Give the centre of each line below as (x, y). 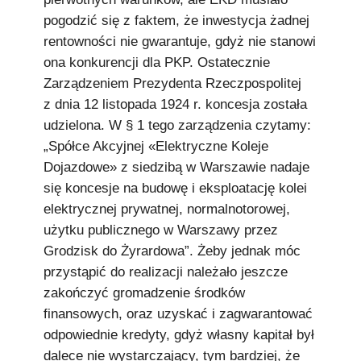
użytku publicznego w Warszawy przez (161, 230)
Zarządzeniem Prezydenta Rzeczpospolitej (172, 83)
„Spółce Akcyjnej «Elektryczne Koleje (156, 146)
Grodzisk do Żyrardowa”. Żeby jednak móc (172, 251)
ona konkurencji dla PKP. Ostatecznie (157, 62)
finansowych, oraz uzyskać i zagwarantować (178, 314)
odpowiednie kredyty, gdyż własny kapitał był (179, 335)
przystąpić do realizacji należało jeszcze (166, 272)
